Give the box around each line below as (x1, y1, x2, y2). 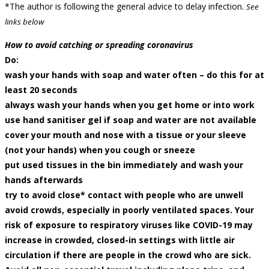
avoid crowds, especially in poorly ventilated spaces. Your (5, 204, 254, 216)
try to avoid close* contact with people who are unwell (5, 189, 243, 201)
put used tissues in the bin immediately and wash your (5, 159, 243, 171)
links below (5, 16, 44, 28)
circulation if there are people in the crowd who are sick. (5, 249, 251, 261)
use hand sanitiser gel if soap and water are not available (5, 114, 256, 126)
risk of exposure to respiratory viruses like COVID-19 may (5, 219, 253, 231)
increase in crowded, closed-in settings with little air (5, 234, 235, 246)
